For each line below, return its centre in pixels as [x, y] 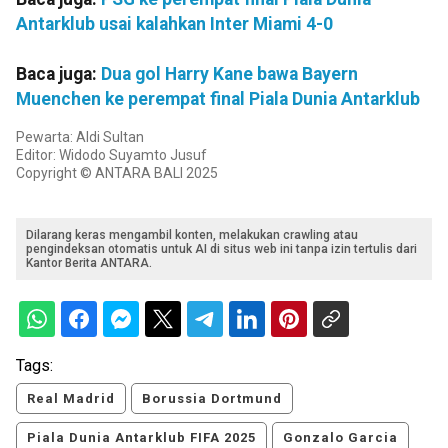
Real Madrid [71, 398]
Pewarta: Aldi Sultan [80, 136]
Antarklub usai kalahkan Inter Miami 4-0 [174, 23]
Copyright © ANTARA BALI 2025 [117, 172]
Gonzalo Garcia [340, 437]
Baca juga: [58, 73]
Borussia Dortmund [212, 398]
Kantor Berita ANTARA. [89, 262]
